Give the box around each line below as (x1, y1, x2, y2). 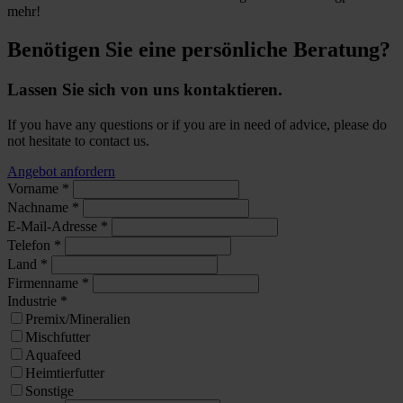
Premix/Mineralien (25, 310, 130, 327)
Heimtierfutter (25, 364, 104, 381)
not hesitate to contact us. (7, 132, 149, 148)
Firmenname (7, 274, 78, 291)
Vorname (7, 180, 58, 196)
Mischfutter (25, 328, 90, 345)
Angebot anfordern (7, 163, 115, 179)
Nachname (7, 199, 68, 215)
